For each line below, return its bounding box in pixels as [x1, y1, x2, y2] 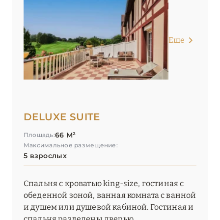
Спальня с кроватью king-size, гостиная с [24, 179, 184, 189]
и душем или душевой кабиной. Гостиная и [24, 202, 194, 212]
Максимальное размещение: [24, 141, 118, 149]
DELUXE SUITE [24, 111, 100, 123]
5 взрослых [24, 151, 67, 161]
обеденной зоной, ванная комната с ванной [24, 191, 196, 200]
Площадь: [24, 131, 55, 139]
